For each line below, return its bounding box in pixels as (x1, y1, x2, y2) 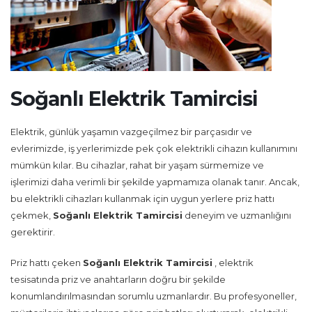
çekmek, (10, 210, 53, 221)
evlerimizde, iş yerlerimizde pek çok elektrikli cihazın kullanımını (10, 143, 297, 154)
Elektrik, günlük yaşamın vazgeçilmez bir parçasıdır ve (10, 126, 252, 137)
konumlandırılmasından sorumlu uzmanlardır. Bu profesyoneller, (10, 290, 297, 302)
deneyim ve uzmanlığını (182, 210, 291, 221)
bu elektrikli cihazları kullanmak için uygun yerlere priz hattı (10, 193, 274, 204)
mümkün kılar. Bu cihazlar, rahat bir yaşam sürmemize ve (10, 159, 264, 171)
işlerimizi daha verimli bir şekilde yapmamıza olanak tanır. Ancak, (10, 176, 299, 187)
